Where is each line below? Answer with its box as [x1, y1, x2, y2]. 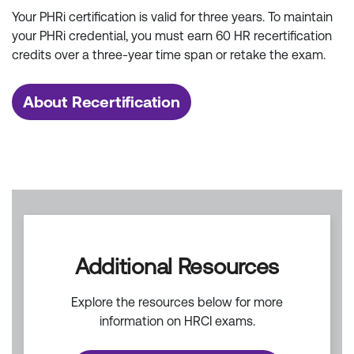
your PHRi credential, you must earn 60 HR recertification [12, 28, 332, 44]
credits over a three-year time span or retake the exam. [12, 47, 326, 63]
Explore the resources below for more [71, 295, 283, 311]
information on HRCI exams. [99, 314, 255, 330]
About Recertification [23, 92, 180, 112]
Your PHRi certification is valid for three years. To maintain [12, 9, 333, 25]
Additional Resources [74, 254, 280, 280]
